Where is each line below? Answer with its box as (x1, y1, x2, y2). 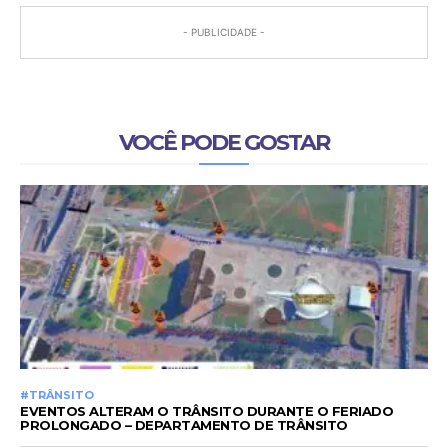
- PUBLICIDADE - (183, 26, 265, 39)
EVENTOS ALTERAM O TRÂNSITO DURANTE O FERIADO (20, 403, 393, 420)
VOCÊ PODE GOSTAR (119, 129, 329, 157)
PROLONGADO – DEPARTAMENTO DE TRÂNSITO (20, 417, 348, 434)
